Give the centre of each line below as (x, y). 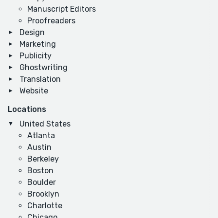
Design (32, 33)
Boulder (42, 182)
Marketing (38, 44)
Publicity (36, 56)
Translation (40, 79)
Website (34, 91)
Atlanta (41, 136)
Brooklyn (43, 194)
